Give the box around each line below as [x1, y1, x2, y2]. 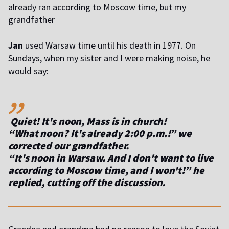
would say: [8, 65, 49, 77]
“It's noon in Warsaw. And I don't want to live [8, 151, 214, 165]
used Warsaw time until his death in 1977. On [23, 39, 196, 52]
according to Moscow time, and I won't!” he [8, 164, 204, 177]
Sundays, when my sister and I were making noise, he [8, 52, 210, 64]
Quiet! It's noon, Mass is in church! [8, 114, 167, 128]
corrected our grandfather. [8, 139, 129, 152]
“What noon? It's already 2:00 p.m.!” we [8, 127, 192, 140]
